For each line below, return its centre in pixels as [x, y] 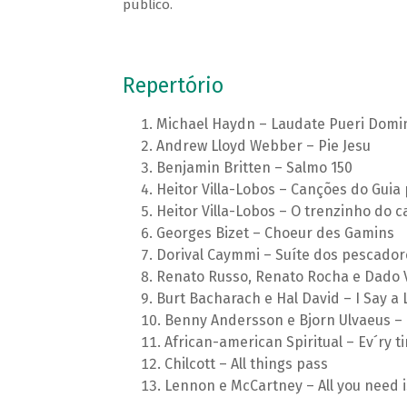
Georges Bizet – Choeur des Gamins [275, 233]
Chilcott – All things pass [246, 364]
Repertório [173, 86]
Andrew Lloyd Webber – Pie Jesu [263, 146]
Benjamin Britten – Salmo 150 [254, 168]
